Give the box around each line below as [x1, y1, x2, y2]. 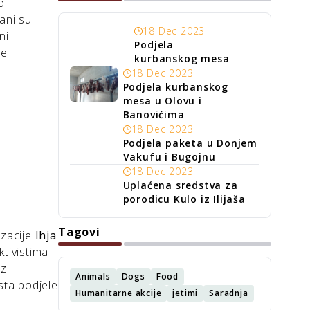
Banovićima [122, 108, 185, 121]
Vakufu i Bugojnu [122, 150, 216, 163]
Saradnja [209, 287, 248, 299]
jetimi [172, 287, 199, 299]
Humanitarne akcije [75, 287, 162, 299]
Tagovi [58, 224, 100, 239]
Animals [75, 271, 111, 282]
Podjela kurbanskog [122, 80, 228, 93]
